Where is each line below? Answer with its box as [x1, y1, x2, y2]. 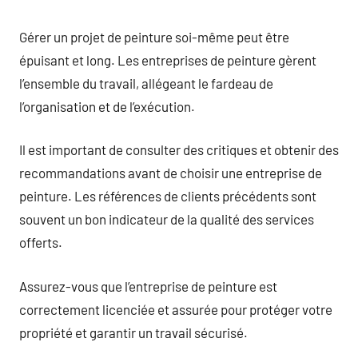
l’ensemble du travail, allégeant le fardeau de [19, 74, 273, 91]
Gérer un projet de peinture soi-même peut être [19, 28, 289, 45]
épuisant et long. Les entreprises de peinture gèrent [19, 51, 316, 68]
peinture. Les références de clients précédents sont [19, 188, 316, 204]
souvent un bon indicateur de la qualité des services [19, 211, 314, 227]
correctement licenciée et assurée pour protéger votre [19, 300, 332, 317]
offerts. [19, 234, 62, 250]
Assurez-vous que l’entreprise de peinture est [19, 277, 277, 294]
